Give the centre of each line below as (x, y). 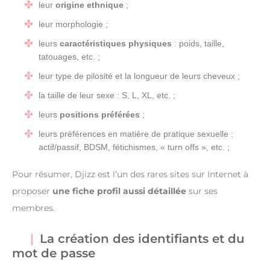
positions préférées (101, 114)
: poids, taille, (198, 43)
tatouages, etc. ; (69, 56)
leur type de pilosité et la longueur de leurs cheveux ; (139, 76)
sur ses (202, 191)
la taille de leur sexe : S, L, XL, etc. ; (107, 95)
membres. (33, 208)
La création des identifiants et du (142, 238)
